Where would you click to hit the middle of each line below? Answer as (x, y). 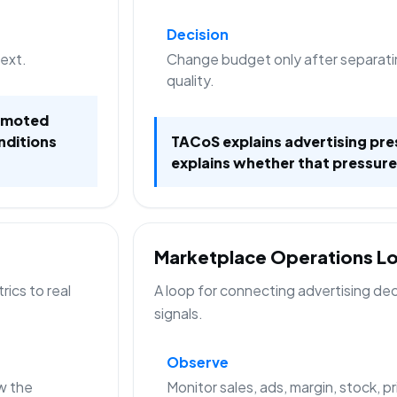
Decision (197, 34)
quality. (190, 80)
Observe (197, 362)
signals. (179, 314)
